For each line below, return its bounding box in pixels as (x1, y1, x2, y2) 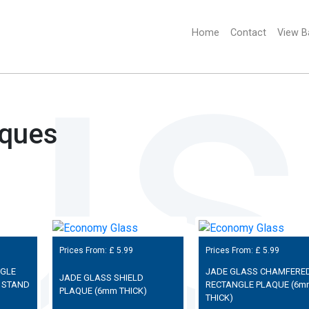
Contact (230, 27, 266, 39)
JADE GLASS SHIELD (59, 272, 143, 283)
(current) (219, 27, 259, 39)
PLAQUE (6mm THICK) (59, 286, 147, 297)
